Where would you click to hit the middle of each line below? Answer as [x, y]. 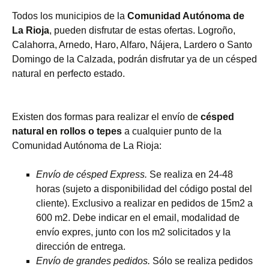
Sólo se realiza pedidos [201, 261]
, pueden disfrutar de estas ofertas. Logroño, [142, 30]
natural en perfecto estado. [68, 74]
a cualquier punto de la [172, 131]
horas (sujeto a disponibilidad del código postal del [144, 189]
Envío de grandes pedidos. [93, 261]
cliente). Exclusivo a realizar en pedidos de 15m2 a [144, 203]
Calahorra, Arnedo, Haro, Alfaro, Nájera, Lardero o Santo [132, 45]
